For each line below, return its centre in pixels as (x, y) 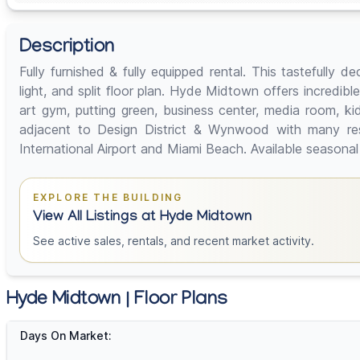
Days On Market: (66, 336)
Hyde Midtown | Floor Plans (117, 301)
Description (67, 49)
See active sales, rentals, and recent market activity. (174, 241)
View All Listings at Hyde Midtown (143, 219)
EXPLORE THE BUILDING (108, 198)
